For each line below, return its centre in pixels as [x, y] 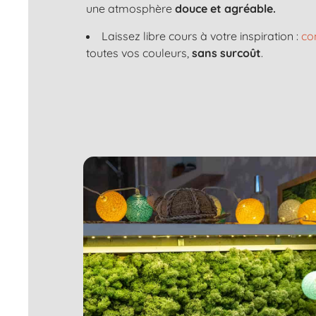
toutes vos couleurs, [139, 53]
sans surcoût [226, 53]
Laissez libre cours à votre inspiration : [201, 36]
